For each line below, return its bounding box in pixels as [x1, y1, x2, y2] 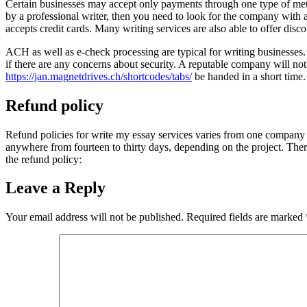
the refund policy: [5, 153, 82, 165]
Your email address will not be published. [5, 211, 184, 223]
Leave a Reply [5, 179, 106, 197]
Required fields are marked [186, 211, 306, 223]
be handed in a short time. [192, 70, 306, 82]
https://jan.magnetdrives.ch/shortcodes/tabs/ [5, 70, 192, 82]
